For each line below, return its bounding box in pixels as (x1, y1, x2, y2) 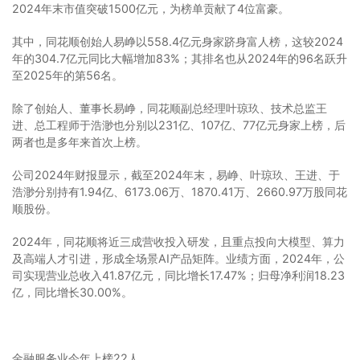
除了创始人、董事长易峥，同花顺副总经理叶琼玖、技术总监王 (12, 100, 327, 115)
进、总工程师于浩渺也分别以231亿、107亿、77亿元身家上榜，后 (12, 117, 346, 132)
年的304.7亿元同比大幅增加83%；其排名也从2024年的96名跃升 (12, 51, 347, 65)
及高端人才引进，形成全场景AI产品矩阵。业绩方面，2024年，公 (12, 251, 345, 265)
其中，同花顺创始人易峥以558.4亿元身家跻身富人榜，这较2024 (12, 34, 343, 48)
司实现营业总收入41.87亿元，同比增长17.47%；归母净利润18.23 (12, 268, 345, 282)
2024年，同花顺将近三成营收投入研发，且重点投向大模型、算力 (12, 234, 345, 248)
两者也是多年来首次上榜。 (12, 134, 147, 149)
